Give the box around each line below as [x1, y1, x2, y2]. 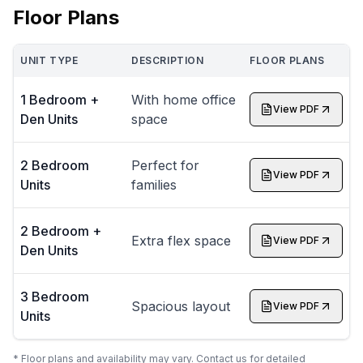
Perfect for [131, 157, 199, 174]
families [131, 177, 177, 194]
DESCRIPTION [131, 54, 204, 67]
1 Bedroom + [20, 92, 99, 109]
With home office [131, 92, 236, 109]
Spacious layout [131, 298, 230, 315]
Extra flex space [131, 233, 231, 250]
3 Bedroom [20, 288, 89, 305]
